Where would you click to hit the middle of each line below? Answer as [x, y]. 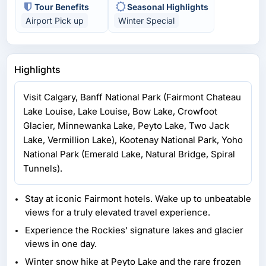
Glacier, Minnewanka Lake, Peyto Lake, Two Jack [126, 126]
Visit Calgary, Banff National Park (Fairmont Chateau [132, 97]
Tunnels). [43, 169]
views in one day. [61, 244]
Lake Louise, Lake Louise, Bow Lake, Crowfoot [120, 112]
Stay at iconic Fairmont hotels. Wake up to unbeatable [138, 199]
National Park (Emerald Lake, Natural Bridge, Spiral [129, 154]
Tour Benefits [62, 7]
